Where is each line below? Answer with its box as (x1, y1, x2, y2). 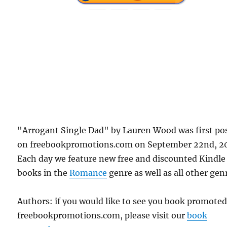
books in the (17, 167, 70, 178)
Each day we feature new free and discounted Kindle (17, 153, 226, 164)
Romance (69, 167, 107, 178)
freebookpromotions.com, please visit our (17, 210, 187, 220)
